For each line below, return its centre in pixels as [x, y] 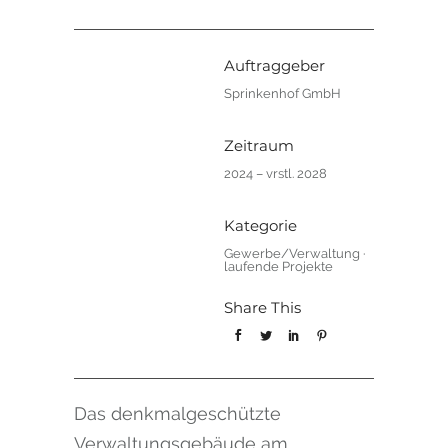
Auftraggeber [274, 66]
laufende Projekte [278, 267]
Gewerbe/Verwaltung [292, 254]
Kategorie [260, 226]
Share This [262, 308]
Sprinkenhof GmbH [282, 94]
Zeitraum [259, 146]
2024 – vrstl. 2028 [275, 174]
